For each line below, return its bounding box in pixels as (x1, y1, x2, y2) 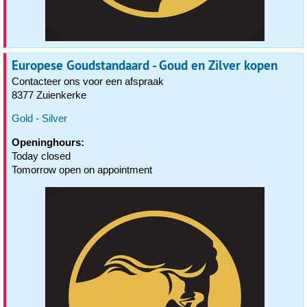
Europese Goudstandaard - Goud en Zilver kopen (12, 56, 278, 74)
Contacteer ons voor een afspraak (12, 75, 164, 87)
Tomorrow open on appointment (12, 164, 152, 175)
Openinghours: (12, 136, 84, 148)
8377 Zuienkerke (12, 89, 86, 101)
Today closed (12, 150, 71, 162)
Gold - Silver (12, 112, 67, 124)
